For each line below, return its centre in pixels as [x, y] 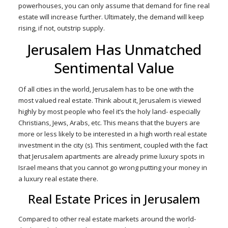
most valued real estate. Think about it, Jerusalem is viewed [109, 100]
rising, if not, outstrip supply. [61, 28]
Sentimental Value [114, 68]
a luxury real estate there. [58, 179]
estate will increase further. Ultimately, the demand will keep [111, 17]
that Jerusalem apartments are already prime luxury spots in [111, 156]
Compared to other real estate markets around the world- [107, 219]
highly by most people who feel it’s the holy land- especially [109, 111]
